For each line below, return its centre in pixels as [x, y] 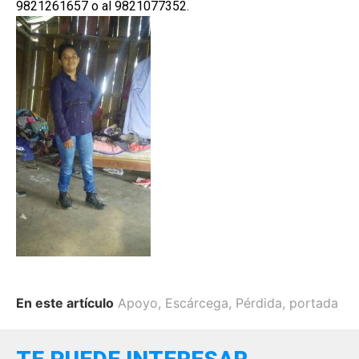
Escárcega [197, 303]
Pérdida [259, 303]
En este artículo [65, 303]
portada [314, 303]
